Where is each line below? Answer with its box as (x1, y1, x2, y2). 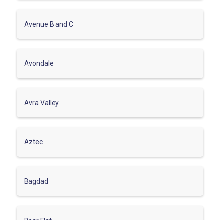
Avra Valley (24, 98, 59, 107)
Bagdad (24, 177, 48, 185)
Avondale (24, 59, 54, 67)
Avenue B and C (24, 20, 73, 28)
